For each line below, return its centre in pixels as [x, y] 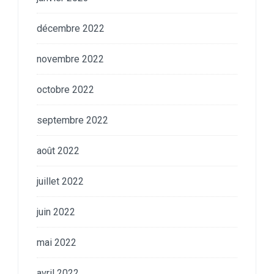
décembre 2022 [71, 28]
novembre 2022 [70, 59]
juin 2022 [56, 212]
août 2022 [58, 150]
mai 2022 [57, 242]
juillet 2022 [60, 181]
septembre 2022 [72, 120]
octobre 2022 [65, 89]
